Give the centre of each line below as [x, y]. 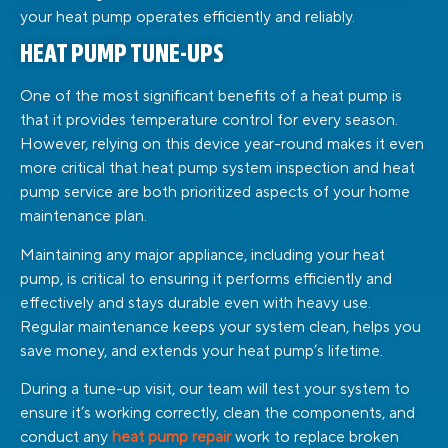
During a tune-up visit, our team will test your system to [215, 389]
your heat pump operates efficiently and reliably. [187, 16]
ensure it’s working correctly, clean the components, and [217, 413]
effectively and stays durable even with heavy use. [195, 302]
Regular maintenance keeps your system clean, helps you [220, 326]
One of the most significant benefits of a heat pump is [211, 96]
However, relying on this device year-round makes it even [222, 144]
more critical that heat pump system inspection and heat [217, 168]
